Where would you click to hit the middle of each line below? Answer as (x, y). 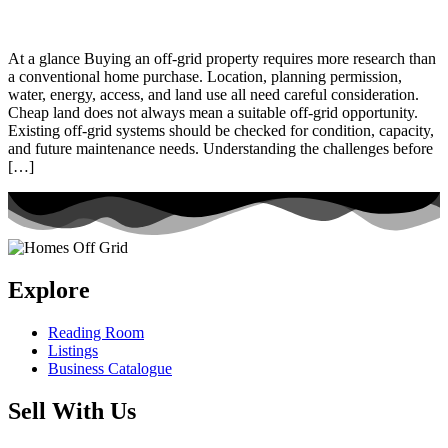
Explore (49, 289)
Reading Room (96, 332)
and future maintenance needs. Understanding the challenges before (220, 148)
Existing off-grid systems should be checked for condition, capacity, (221, 130)
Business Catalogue (110, 368)
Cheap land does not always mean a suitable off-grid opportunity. (213, 112)
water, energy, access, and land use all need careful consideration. (213, 94)
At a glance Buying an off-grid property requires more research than (222, 58)
